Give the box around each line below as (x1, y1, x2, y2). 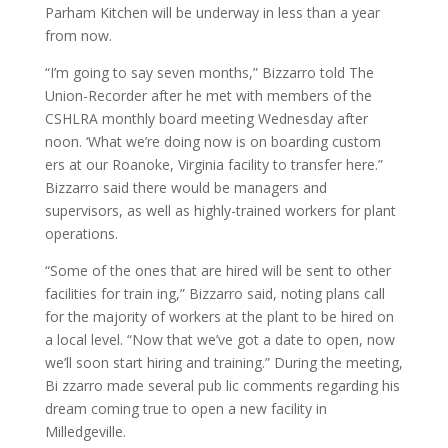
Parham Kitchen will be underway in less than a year (44, 3, 380, 22)
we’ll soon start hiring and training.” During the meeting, (44, 353, 403, 372)
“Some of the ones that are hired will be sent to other (44, 261, 391, 280)
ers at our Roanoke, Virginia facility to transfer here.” (44, 155, 383, 174)
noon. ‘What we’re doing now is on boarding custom (44, 132, 381, 151)
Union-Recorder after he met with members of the (44, 86, 372, 105)
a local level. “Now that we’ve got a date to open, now (44, 330, 395, 349)
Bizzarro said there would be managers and (44, 178, 327, 197)
